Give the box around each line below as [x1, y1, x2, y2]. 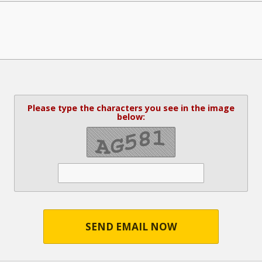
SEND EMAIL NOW [85, 219, 177, 233]
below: [117, 111, 145, 122]
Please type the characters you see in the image [27, 102, 235, 113]
